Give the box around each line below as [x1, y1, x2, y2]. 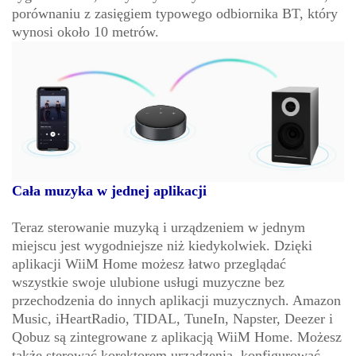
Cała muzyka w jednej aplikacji [12, 183, 207, 199]
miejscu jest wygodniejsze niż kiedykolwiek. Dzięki [12, 238, 312, 254]
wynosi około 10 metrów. [12, 24, 159, 41]
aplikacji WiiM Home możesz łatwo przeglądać [12, 256, 286, 273]
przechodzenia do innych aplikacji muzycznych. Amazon [12, 292, 341, 309]
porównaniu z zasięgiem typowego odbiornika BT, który [12, 6, 338, 22]
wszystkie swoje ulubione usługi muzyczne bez [12, 274, 284, 291]
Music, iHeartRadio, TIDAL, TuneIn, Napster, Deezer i [12, 311, 333, 327]
